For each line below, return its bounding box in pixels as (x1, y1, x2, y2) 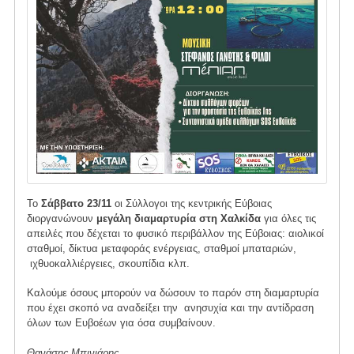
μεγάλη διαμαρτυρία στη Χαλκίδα (96, 212, 264, 224)
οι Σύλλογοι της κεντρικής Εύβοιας (114, 197, 272, 209)
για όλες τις (263, 212, 316, 224)
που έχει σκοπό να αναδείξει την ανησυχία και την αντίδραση (26, 302, 314, 314)
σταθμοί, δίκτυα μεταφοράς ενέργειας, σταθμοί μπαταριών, (26, 242, 296, 254)
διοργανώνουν (26, 212, 96, 224)
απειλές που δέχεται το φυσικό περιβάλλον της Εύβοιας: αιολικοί (26, 227, 324, 239)
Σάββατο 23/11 (40, 197, 115, 209)
